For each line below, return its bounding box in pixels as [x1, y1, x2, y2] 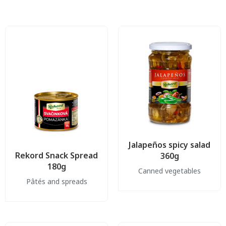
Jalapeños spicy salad [129, 139, 210, 150]
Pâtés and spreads [26, 176, 87, 186]
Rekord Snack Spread [15, 149, 98, 161]
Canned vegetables [138, 165, 201, 176]
